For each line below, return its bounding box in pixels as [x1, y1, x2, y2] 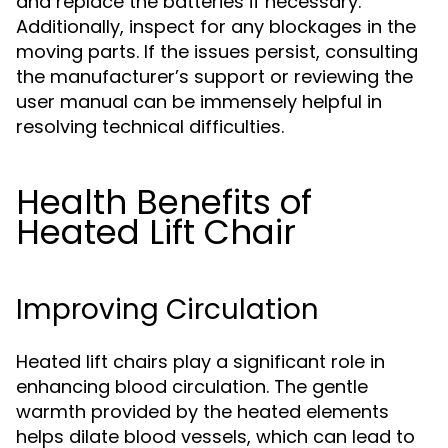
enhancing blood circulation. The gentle [16, 374, 368, 399]
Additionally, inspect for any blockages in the [16, 14, 416, 39]
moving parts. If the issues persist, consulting [16, 39, 418, 64]
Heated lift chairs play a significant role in [16, 349, 385, 374]
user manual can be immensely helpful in [16, 89, 382, 114]
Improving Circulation [16, 290, 319, 329]
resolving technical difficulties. [16, 114, 284, 139]
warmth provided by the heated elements [16, 399, 389, 424]
